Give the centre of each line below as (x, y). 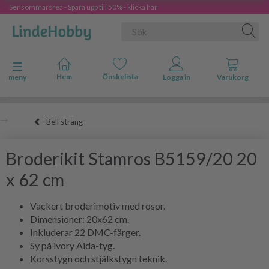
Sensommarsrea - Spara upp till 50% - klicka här (83, 7)
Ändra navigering (42, 67)
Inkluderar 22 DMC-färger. (85, 232)
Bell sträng (65, 122)
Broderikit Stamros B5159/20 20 (131, 158)
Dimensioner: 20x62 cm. (80, 219)
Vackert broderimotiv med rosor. (98, 205)
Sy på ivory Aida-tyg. (72, 245)
